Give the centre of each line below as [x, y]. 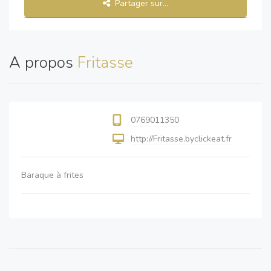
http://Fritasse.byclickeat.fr [181, 139]
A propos [43, 63]
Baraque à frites [52, 175]
